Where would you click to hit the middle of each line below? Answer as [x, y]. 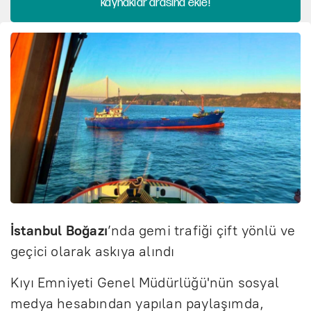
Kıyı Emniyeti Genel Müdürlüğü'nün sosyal [145, 282]
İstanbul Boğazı [59, 230]
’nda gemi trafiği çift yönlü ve [202, 230]
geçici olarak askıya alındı [93, 251]
